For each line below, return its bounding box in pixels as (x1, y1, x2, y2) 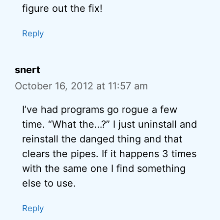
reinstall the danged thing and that (22, 133, 182, 145)
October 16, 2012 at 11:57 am (15, 80, 148, 92)
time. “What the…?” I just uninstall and (22, 118, 197, 130)
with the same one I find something (22, 163, 186, 174)
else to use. (22, 177, 76, 189)
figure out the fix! (22, 2, 103, 14)
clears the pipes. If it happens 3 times (22, 148, 196, 160)
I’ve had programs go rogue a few (22, 104, 177, 115)
